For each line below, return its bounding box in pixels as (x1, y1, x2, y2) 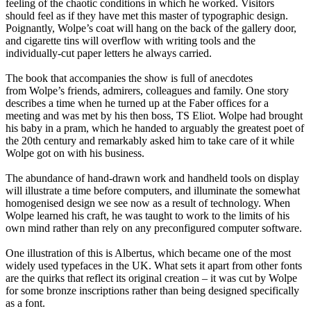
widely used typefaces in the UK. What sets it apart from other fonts (6, 260, 302, 272)
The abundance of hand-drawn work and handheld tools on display (6, 172, 299, 185)
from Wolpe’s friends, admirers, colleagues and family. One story (6, 85, 289, 97)
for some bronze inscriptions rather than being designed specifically (6, 285, 299, 297)
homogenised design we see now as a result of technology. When (6, 197, 290, 210)
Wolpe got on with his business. (6, 147, 144, 160)
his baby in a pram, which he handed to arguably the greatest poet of (6, 122, 304, 135)
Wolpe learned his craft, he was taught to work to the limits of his (6, 210, 289, 222)
